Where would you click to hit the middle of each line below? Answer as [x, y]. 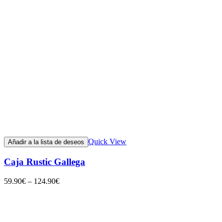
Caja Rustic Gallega [45, 162]
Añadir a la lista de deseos [46, 142]
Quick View [107, 142]
